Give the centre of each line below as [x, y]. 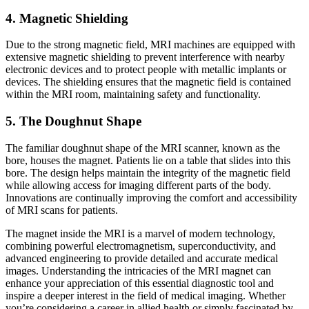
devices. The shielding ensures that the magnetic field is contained [148, 82]
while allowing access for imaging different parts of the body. [138, 185]
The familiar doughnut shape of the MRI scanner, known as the [143, 148]
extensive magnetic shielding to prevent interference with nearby [145, 57]
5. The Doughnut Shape [73, 121]
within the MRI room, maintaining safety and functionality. [133, 94]
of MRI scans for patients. [62, 210]
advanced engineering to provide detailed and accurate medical [142, 258]
